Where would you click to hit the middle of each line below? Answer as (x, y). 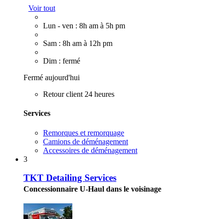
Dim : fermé (62, 61)
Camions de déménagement (86, 141)
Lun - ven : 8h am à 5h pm (84, 26)
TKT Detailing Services (70, 178)
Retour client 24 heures (79, 94)
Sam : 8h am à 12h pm (78, 44)
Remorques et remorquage (84, 132)
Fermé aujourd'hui (52, 78)
